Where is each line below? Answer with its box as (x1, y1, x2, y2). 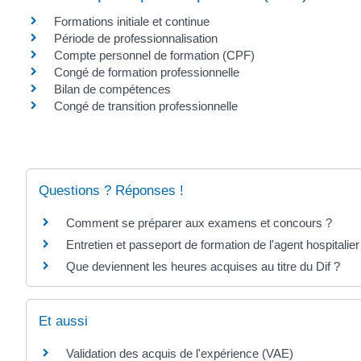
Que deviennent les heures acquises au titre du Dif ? (66, 259, 340, 273)
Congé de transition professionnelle (54, 98, 238, 113)
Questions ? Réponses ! (39, 182, 184, 198)
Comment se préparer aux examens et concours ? (66, 215, 332, 230)
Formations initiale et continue (54, 14, 210, 28)
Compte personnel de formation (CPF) (54, 48, 255, 62)
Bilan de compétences (54, 81, 171, 96)
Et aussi (39, 313, 88, 330)
